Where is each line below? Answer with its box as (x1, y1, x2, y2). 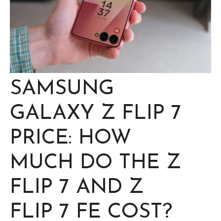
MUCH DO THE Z (10, 152, 181, 174)
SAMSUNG (10, 78, 114, 100)
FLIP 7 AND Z (10, 177, 144, 198)
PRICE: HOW (10, 127, 131, 149)
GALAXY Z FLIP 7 (10, 103, 182, 124)
